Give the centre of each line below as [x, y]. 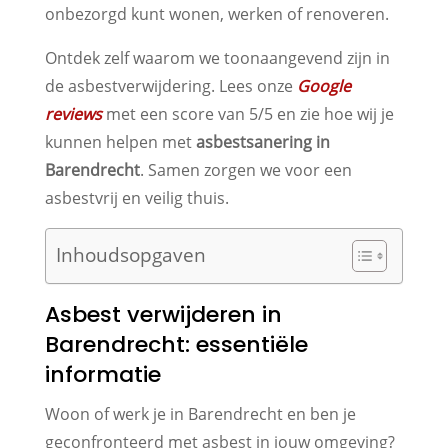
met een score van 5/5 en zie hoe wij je [247, 113]
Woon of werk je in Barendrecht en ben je [200, 413]
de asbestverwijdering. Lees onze [170, 85]
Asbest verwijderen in [163, 314]
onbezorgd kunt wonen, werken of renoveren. [216, 13]
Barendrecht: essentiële [176, 344]
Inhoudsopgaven [130, 254]
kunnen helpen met [120, 141]
